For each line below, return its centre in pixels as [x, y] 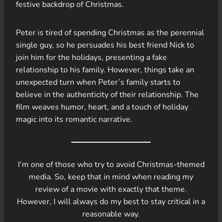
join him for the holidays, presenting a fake [91, 57]
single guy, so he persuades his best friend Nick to [105, 45]
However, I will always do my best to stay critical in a [111, 201]
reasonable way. [111, 214]
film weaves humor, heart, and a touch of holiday [102, 107]
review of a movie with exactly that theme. [111, 189]
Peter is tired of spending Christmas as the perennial [110, 32]
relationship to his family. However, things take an [105, 70]
